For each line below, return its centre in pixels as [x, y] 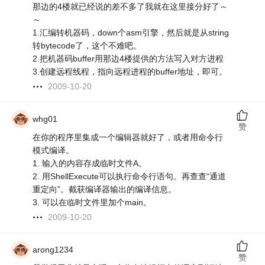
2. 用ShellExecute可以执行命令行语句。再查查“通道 [130, 177]
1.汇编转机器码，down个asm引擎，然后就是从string [131, 33]
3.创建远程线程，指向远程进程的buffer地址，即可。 [130, 72]
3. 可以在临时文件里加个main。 [92, 203]
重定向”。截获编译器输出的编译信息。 [105, 190]
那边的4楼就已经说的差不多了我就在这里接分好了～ [130, 7]
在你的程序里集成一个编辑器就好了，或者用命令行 [128, 138]
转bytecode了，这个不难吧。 [87, 46]
